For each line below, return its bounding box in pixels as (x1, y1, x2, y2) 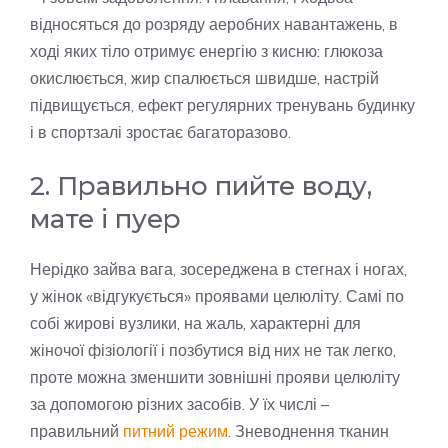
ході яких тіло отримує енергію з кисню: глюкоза (30, 41, 383, 62)
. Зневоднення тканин (228, 421, 389, 442)
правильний (30, 421, 123, 442)
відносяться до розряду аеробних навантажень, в (30, 14, 398, 35)
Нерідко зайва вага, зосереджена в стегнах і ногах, (30, 259, 407, 280)
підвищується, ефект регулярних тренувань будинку (30, 95, 415, 116)
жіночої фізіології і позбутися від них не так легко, (30, 340, 396, 361)
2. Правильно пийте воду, (30, 170, 372, 203)
